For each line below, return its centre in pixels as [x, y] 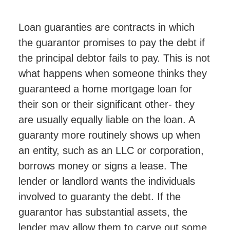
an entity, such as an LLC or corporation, [111, 150]
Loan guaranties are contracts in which [106, 27]
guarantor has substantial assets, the [103, 212]
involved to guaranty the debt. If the [99, 196]
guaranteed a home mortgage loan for [105, 89]
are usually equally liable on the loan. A [106, 119]
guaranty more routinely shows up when [109, 135]
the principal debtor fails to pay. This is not [114, 58]
